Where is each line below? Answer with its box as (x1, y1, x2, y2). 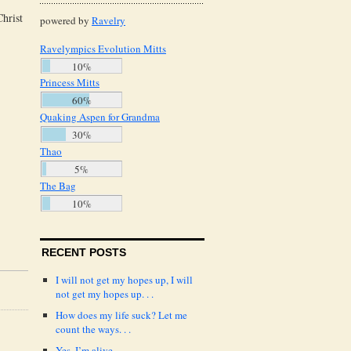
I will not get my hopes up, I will (56, 272, 193, 287)
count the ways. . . (56, 321, 131, 336)
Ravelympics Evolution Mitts (40, 41, 166, 56)
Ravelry (92, 13, 125, 27)
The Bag (40, 179, 76, 194)
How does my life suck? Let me (56, 307, 187, 322)
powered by (40, 13, 92, 27)
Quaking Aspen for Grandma (40, 110, 160, 125)
